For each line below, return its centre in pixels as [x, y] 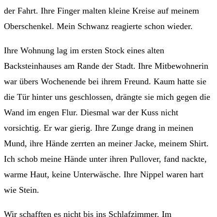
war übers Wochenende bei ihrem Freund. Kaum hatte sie [105, 81]
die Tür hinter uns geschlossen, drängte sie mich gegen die [107, 97]
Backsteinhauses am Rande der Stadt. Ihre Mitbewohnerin [106, 66]
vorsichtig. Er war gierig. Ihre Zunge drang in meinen [99, 128]
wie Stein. [22, 190]
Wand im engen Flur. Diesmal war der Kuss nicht [91, 112]
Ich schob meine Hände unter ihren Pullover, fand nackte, [105, 159]
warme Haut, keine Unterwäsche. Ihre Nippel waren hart [104, 174]
